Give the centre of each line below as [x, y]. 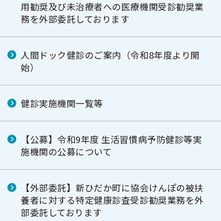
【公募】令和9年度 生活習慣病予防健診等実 [111, 139]
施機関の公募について [66, 151]
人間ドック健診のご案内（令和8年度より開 [110, 55]
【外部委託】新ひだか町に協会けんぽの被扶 [112, 187]
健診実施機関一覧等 [62, 103]
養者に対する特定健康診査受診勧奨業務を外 [112, 200]
